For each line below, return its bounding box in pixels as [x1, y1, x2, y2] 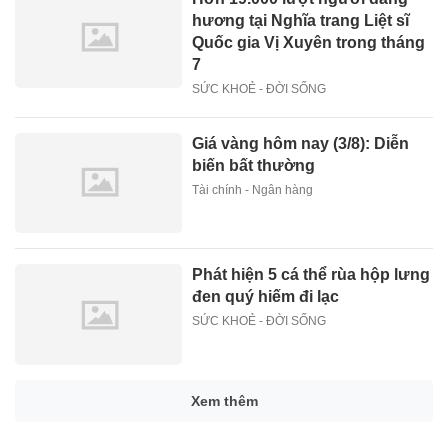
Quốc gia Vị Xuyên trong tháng [192, 34, 426, 52]
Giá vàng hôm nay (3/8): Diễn [192, 135, 410, 153]
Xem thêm [190, 392, 258, 409]
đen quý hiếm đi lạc [192, 288, 340, 306]
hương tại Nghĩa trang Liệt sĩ [192, 12, 410, 30]
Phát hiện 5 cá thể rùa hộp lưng [192, 266, 431, 284]
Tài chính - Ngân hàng [192, 183, 314, 198]
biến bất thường [192, 157, 316, 175]
